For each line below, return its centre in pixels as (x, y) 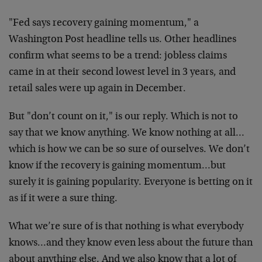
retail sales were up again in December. (97, 89)
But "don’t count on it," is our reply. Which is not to (123, 117)
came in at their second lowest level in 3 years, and (122, 73)
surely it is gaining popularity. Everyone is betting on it (131, 182)
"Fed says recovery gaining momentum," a (104, 23)
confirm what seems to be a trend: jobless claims (118, 56)
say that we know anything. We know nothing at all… (127, 133)
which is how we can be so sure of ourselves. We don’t (129, 150)
